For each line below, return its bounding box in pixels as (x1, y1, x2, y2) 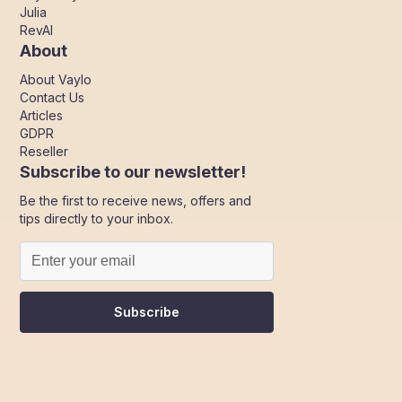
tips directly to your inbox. (20, 210, 174, 226)
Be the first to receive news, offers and (20, 192, 252, 208)
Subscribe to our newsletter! (20, 161, 247, 181)
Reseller (20, 143, 69, 159)
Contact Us (20, 89, 85, 105)
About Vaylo (20, 71, 92, 87)
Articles (20, 107, 64, 123)
